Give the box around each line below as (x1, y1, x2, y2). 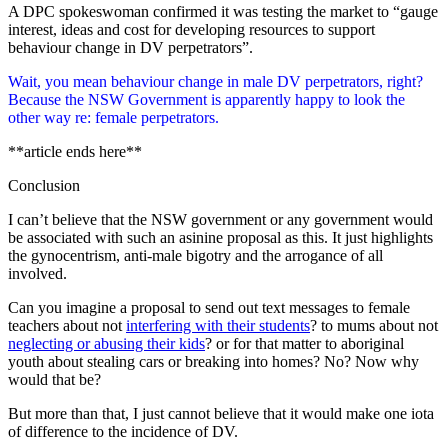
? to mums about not (310, 316, 438, 334)
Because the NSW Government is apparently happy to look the (8, 90, 405, 108)
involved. (8, 264, 67, 282)
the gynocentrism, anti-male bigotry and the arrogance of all (8, 246, 383, 264)
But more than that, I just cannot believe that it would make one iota (8, 404, 434, 422)
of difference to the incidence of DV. (8, 422, 238, 440)
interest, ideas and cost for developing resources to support (8, 20, 375, 38)
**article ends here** (8, 142, 142, 160)
